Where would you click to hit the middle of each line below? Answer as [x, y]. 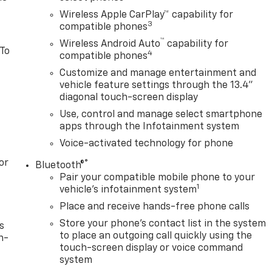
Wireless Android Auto [110, 44]
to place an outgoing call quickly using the [156, 236]
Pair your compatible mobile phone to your [158, 178]
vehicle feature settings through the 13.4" [157, 85]
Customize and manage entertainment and [158, 73]
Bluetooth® [60, 165]
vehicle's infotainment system [128, 190]
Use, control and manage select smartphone [161, 114]
